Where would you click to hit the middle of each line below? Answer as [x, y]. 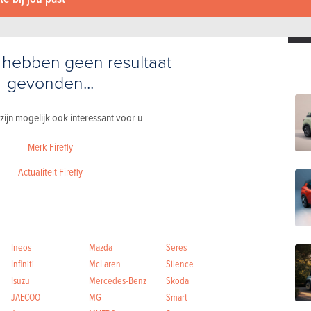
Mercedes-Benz [117, 280]
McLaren [104, 263]
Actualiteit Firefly [50, 171]
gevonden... [50, 82]
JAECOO [26, 296]
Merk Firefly [50, 146]
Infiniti [23, 263]
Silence [180, 263]
